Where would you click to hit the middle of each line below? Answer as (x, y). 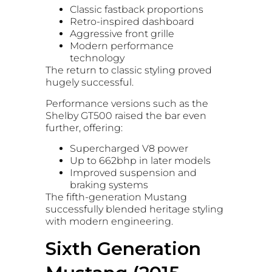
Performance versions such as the (127, 103)
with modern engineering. (109, 222)
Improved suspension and (133, 173)
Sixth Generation (123, 248)
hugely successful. (90, 83)
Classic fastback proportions (137, 10)
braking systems (109, 185)
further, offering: (84, 127)
